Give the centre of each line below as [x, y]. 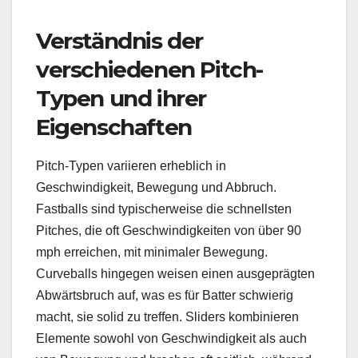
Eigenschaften [114, 127]
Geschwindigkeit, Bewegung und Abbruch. [156, 188]
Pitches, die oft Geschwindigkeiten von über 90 [169, 231]
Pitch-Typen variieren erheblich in [131, 166]
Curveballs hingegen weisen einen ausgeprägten [175, 274]
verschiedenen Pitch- [150, 69]
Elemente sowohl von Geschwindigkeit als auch [171, 339]
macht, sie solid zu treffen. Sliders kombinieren [167, 317]
